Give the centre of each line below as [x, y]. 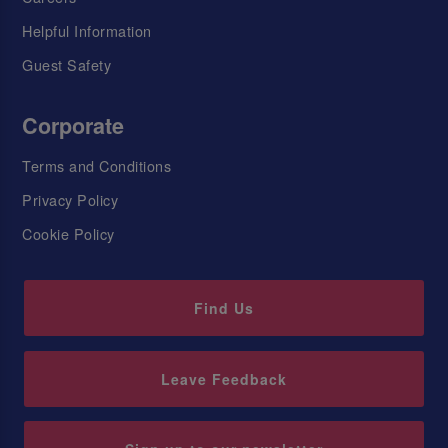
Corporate [73, 126]
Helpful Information [87, 31]
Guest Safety [67, 65]
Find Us [224, 307]
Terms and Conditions [97, 165]
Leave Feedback [224, 378]
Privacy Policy [70, 199]
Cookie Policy [68, 233]
